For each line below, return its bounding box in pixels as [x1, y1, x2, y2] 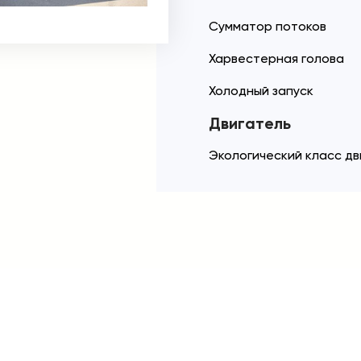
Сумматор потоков [209, 19, 326, 34]
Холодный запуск [209, 83, 313, 98]
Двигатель [209, 114, 291, 133]
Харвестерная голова [209, 51, 344, 66]
